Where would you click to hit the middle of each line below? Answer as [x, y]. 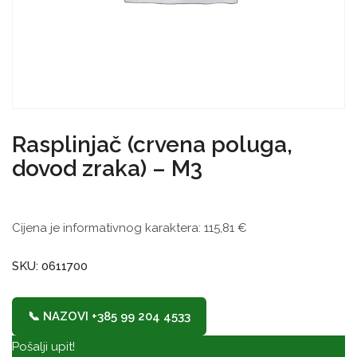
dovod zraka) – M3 [107, 169]
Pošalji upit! [43, 347]
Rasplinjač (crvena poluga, [152, 145]
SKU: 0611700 [50, 266]
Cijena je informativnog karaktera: [108, 228]
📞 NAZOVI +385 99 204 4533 [109, 316]
